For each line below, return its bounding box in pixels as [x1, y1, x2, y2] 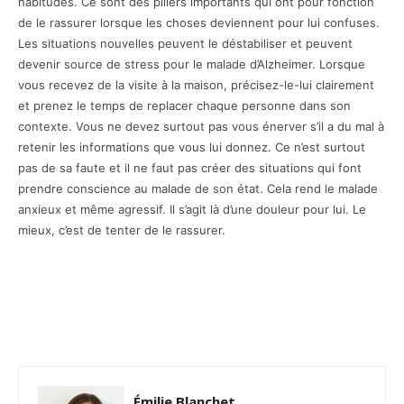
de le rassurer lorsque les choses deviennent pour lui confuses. [18, 14, 380, 30]
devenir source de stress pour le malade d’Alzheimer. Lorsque [18, 56, 365, 71]
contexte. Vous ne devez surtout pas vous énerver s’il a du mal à [18, 118, 384, 133]
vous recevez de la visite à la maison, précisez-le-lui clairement [18, 77, 374, 92]
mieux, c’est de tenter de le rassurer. [18, 222, 225, 237]
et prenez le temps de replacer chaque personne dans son [18, 97, 351, 113]
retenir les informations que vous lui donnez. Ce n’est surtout [18, 139, 365, 154]
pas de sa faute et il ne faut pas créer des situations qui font [18, 160, 362, 175]
